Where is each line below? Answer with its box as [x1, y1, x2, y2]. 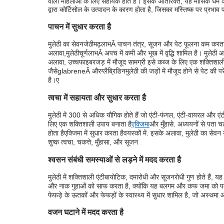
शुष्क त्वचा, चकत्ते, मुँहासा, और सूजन [48, 138, 138, 146]
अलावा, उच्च [48, 58, 79, 66]
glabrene [57, 67, 85, 75]
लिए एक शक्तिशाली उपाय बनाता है [48, 120, 131, 128]
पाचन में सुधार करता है [48, 22, 111, 31]
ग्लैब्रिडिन [101, 67, 125, 75]
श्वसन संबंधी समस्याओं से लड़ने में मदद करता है [48, 154, 181, 164]
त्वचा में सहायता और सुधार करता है [48, 92, 146, 102]
